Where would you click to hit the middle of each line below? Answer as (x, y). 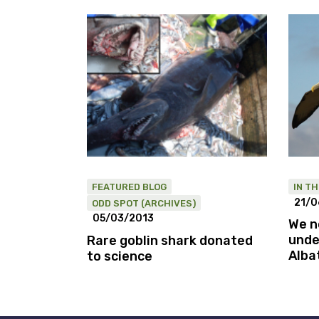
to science (120, 256)
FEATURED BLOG (129, 187)
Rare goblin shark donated (170, 240)
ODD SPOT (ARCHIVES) (144, 203)
